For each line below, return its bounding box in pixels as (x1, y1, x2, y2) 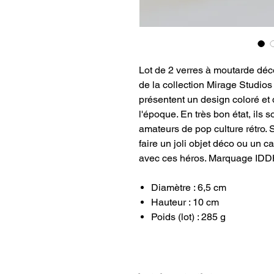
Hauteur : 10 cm (151, 196, 219, 208)
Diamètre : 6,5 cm (151, 182, 226, 193)
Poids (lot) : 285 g (151, 211, 226, 223)
